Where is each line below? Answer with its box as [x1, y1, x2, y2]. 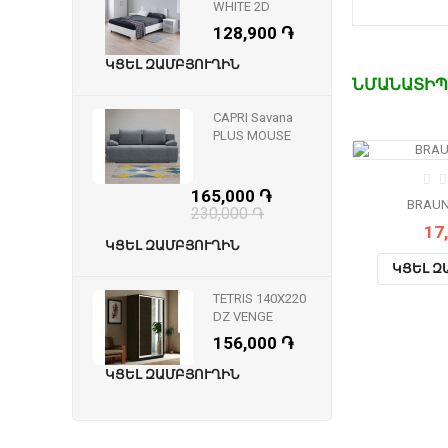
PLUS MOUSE [213, 127, 291, 143]
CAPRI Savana [213, 109, 293, 125]
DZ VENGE [213, 308, 273, 324]
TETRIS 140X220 [213, 290, 306, 306]
